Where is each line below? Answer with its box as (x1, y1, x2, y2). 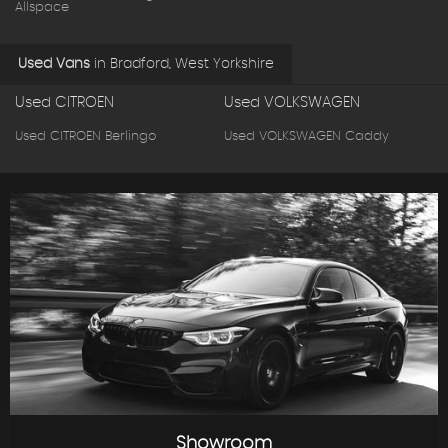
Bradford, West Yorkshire (106, 56, 274, 71)
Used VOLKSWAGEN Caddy (224, 129, 389, 143)
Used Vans (18, 56, 90, 71)
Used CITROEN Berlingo (15, 129, 156, 143)
